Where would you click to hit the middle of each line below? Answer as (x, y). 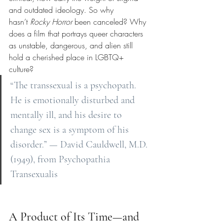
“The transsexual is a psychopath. (74, 86)
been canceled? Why (111, 22)
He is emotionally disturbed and (74, 100)
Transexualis (34, 174)
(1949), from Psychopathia (61, 160)
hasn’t (18, 22)
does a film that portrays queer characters (77, 34)
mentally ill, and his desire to (67, 115)
